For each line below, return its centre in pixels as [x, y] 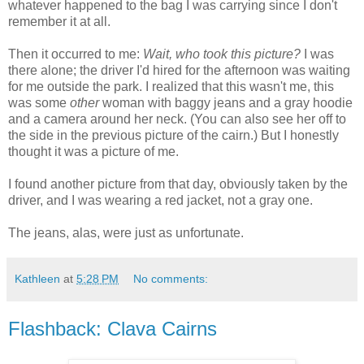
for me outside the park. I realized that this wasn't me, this [171, 86]
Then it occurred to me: [76, 54]
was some [39, 102]
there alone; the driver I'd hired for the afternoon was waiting [179, 70]
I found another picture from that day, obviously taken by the [178, 184]
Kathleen [37, 278]
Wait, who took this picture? [222, 54]
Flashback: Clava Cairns [113, 328]
